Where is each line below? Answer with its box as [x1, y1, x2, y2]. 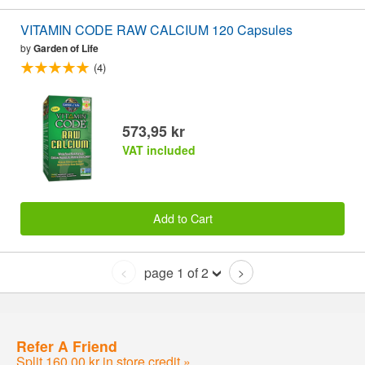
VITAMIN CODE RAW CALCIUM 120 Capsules [20, 20, 292, 39]
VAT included [122, 141, 196, 158]
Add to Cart [152, 209, 213, 227]
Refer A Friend [16, 335, 117, 356]
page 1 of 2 [144, 262, 209, 282]
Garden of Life [33, 40, 99, 55]
